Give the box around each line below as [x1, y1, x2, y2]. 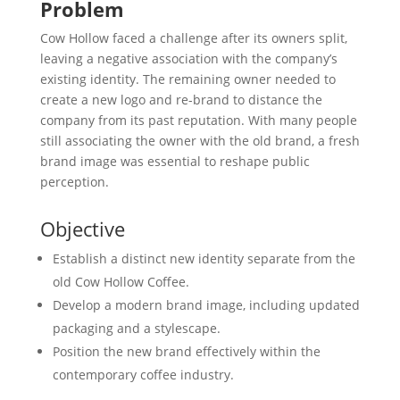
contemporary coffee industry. [52, 366, 234, 384]
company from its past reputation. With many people [39, 112, 357, 129]
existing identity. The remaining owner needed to [39, 71, 336, 88]
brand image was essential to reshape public [39, 153, 310, 171]
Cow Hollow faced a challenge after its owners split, [39, 29, 347, 47]
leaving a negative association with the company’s [39, 50, 337, 68]
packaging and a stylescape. [52, 320, 221, 337]
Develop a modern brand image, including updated [52, 296, 360, 314]
